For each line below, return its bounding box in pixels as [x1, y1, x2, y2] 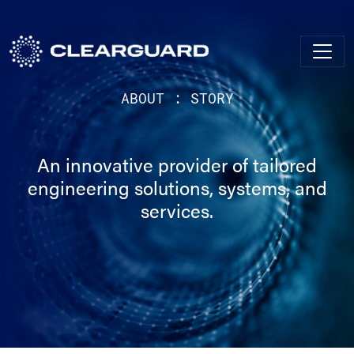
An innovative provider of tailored [37, 151, 317, 178]
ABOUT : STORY [120, 88, 234, 107]
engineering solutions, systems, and [27, 174, 327, 201]
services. [141, 197, 213, 224]
